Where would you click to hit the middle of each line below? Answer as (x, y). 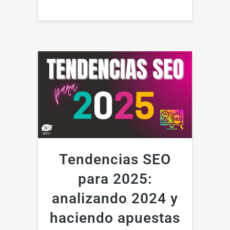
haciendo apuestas (115, 218)
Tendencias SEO (115, 159)
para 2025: (115, 179)
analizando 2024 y (115, 198)
